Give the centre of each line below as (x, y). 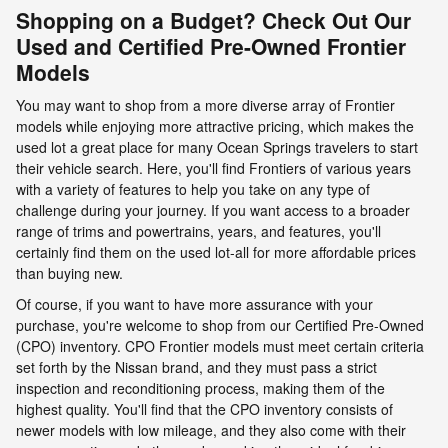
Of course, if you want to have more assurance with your (194, 304)
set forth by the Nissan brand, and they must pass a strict (196, 367)
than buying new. (69, 273)
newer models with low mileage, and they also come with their (211, 430)
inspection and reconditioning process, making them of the (200, 388)
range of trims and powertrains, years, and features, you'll (198, 231)
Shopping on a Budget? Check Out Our (213, 19)
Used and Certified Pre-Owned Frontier (211, 45)
